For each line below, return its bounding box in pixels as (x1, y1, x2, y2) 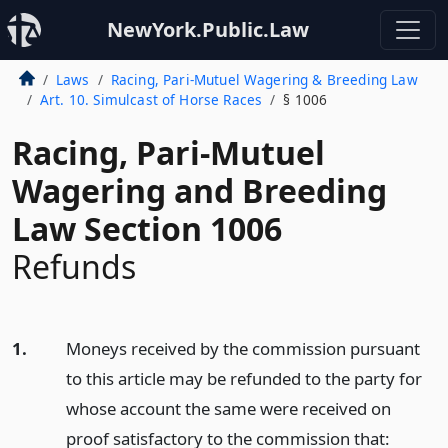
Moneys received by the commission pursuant (65, 337, 420, 360)
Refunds (12, 245, 136, 288)
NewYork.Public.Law (107, 16, 309, 43)
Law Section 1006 (12, 207, 282, 250)
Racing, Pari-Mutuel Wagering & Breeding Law (110, 70, 418, 89)
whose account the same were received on (65, 397, 391, 420)
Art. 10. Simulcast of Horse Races (39, 90, 263, 109)
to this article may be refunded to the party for (65, 367, 422, 390)
